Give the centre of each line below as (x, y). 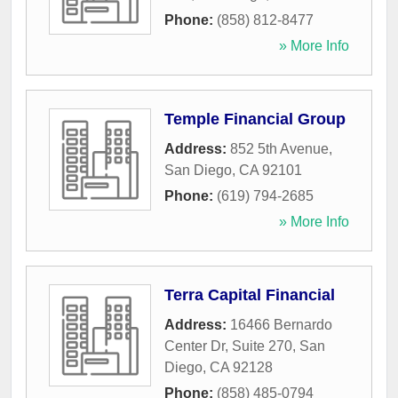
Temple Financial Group (255, 119)
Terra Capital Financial (250, 295)
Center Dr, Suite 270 (228, 346)
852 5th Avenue (279, 149)
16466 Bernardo (281, 325)
